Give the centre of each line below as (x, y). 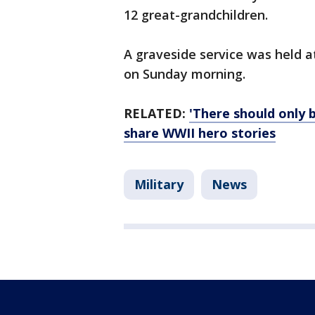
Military (159, 185)
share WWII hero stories (200, 133)
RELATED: (156, 114)
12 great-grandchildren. (196, 15)
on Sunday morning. (185, 74)
